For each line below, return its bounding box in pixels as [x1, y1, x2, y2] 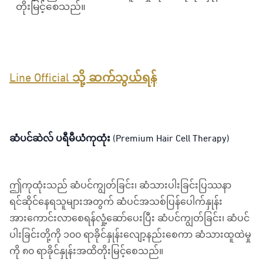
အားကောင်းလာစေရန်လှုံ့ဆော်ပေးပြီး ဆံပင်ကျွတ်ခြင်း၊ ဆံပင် [9, 213, 249, 224]
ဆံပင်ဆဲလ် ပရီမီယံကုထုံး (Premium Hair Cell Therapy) [9, 133, 230, 144]
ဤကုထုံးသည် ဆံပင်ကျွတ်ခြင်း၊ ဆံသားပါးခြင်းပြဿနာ [9, 180, 231, 191]
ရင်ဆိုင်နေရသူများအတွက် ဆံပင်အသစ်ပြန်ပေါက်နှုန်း [9, 196, 222, 207]
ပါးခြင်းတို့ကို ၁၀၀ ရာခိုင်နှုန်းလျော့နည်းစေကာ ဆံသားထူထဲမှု [9, 229, 251, 240]
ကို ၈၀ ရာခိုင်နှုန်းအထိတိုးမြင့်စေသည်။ [9, 245, 163, 257]
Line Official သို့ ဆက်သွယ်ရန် [9, 71, 157, 85]
